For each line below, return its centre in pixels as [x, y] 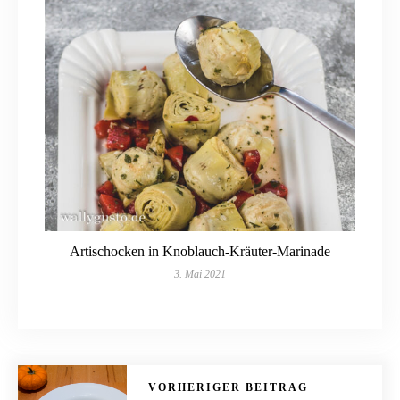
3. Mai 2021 [200, 275]
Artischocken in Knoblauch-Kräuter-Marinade [200, 252]
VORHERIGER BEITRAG [228, 388]
